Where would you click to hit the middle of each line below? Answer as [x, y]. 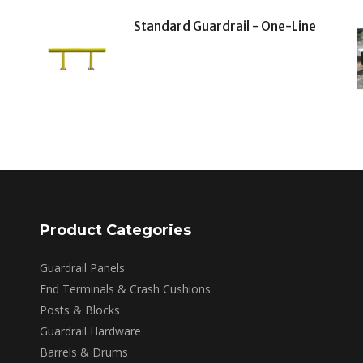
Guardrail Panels [82, 268]
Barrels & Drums [83, 352]
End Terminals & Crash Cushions [125, 289]
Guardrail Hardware [90, 331]
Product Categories [115, 231]
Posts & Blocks [79, 310]
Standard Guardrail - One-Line [225, 27]
